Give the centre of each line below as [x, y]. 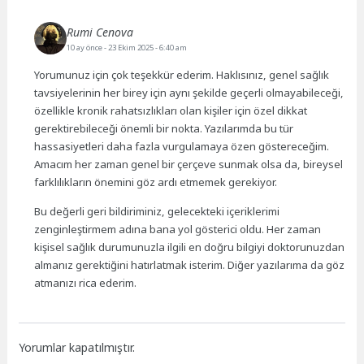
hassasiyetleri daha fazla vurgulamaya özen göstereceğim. [182, 146]
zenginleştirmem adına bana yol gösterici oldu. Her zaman [178, 230]
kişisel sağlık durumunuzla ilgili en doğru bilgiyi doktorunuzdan [190, 247]
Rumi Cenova [100, 32]
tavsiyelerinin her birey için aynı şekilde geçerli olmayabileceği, [189, 93]
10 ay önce [86, 47]
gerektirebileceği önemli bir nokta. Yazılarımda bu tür [164, 128]
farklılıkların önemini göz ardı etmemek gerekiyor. [156, 182]
